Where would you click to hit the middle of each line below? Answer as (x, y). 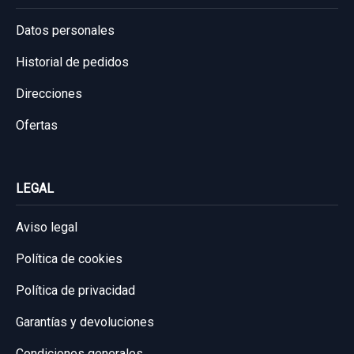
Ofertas (37, 125)
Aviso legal (47, 227)
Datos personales (65, 30)
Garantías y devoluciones (85, 322)
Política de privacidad (75, 290)
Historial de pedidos (72, 62)
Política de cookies (69, 258)
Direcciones (49, 93)
